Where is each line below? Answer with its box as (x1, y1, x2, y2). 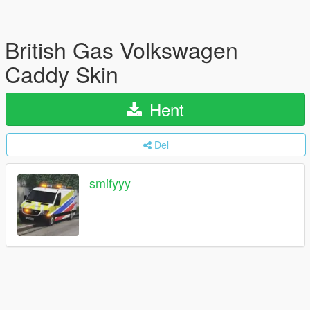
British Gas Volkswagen (5, 33, 238, 65)
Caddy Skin (5, 57, 118, 89)
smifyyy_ (89, 174, 138, 192)
